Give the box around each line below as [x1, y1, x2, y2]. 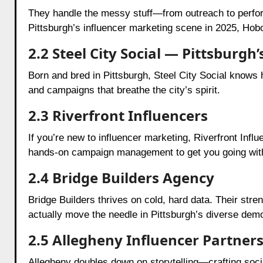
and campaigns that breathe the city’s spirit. [28, 84, 220, 96]
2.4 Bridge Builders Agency [28, 167, 214, 187]
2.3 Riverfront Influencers [28, 105, 208, 125]
